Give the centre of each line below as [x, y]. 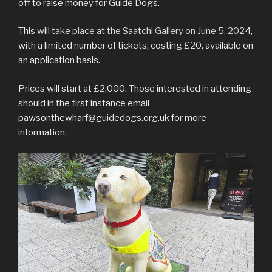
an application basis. [59, 60]
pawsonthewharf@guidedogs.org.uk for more [112, 117]
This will [35, 31]
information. [45, 132]
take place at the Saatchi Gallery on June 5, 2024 [151, 31]
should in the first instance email [84, 103]
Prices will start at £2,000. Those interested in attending [135, 88]
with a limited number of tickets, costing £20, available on [136, 46]
